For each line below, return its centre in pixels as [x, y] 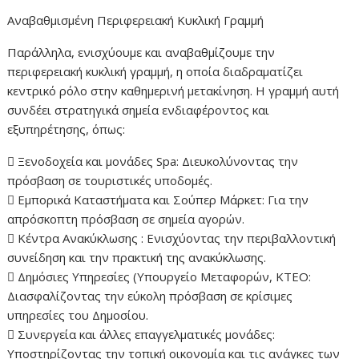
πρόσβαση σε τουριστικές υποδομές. [110, 181]
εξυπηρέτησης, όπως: [67, 129]
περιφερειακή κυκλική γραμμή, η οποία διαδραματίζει [155, 72]
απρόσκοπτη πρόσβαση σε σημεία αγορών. [126, 219]
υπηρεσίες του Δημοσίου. [78, 315]
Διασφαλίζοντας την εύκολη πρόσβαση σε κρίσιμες [150, 296]
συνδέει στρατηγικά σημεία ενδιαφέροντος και [139, 110]
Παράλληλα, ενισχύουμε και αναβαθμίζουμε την [141, 52]
